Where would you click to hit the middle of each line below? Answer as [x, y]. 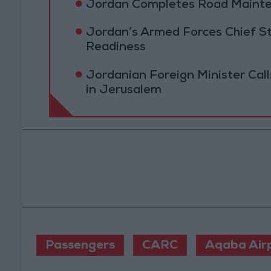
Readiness [116, 48]
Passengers [80, 247]
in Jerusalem [123, 90]
